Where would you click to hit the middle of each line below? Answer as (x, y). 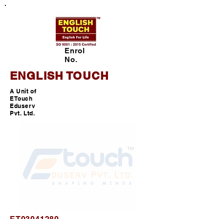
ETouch (21, 99)
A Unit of (23, 91)
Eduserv (23, 106)
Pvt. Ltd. (22, 113)
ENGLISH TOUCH (59, 76)
